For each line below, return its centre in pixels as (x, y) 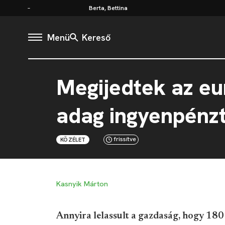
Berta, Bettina (108, 8)
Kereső (96, 37)
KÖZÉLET (73, 140)
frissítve (125, 139)
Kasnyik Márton (82, 184)
